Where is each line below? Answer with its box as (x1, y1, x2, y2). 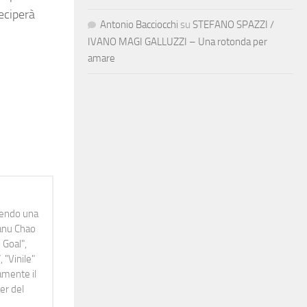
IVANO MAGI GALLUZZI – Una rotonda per (88, 35, 267, 48)
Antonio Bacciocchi (100, 18, 178, 31)
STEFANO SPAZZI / (193, 18, 274, 31)
